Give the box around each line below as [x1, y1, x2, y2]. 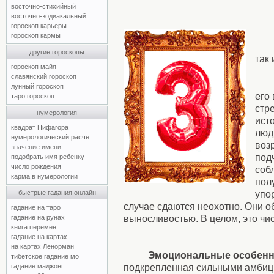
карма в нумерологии [11, 172, 78, 180]
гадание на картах [11, 233, 67, 240]
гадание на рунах [11, 213, 65, 221]
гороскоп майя [11, 63, 56, 70]
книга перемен [11, 223, 56, 231]
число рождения [11, 163, 61, 170]
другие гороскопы [29, 48, 84, 56]
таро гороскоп [11, 92, 54, 100]
